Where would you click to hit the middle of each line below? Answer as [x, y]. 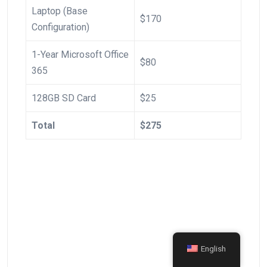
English [214, 249]
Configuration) [60, 27]
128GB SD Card [64, 98]
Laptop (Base [60, 11]
